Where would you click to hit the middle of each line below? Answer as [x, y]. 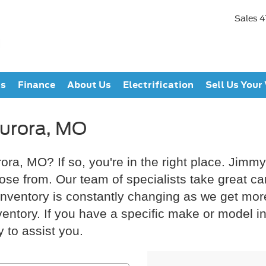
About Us [89, 85]
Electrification [158, 85]
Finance [37, 85]
